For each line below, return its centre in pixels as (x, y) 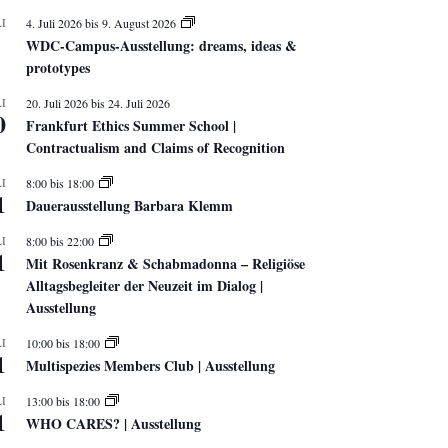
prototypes (58, 67)
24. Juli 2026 (139, 102)
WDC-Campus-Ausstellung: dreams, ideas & (161, 45)
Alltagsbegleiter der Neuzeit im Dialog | (144, 285)
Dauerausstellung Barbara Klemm (129, 205)
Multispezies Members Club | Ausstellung (150, 365)
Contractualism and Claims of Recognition (155, 147)
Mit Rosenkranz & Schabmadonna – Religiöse (165, 263)
